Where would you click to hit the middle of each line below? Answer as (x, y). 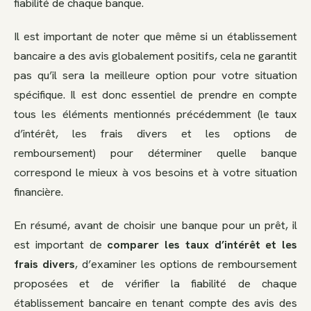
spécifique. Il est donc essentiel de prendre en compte (155, 94)
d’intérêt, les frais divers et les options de (155, 133)
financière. (39, 191)
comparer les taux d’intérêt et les (202, 244)
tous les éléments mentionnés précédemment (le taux (155, 114)
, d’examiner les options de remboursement (186, 263)
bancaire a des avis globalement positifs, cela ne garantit (155, 55)
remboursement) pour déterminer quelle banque (155, 152)
